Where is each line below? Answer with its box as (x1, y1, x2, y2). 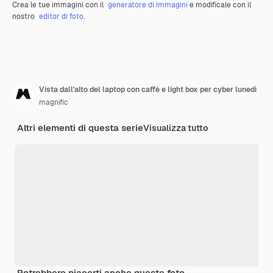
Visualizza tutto (143, 122, 208, 133)
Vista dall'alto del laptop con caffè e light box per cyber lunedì (39, 84, 257, 94)
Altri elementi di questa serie (17, 121, 143, 133)
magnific (39, 97, 68, 107)
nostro (12, 11, 37, 21)
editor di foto (39, 11, 83, 21)
